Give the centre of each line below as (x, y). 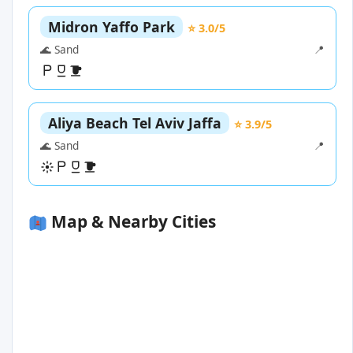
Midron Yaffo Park (111, 27)
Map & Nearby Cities (132, 222)
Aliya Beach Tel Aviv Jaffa (135, 123)
